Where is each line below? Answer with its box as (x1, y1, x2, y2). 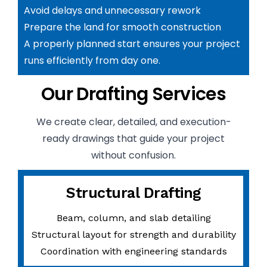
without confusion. (91, 148, 176, 162)
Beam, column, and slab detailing (56, 212, 211, 223)
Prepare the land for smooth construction (24, 20, 221, 34)
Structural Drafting (66, 184, 201, 201)
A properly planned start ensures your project (24, 37, 240, 51)
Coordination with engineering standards (40, 246, 227, 257)
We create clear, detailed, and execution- (36, 115, 231, 129)
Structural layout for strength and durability (31, 229, 236, 240)
